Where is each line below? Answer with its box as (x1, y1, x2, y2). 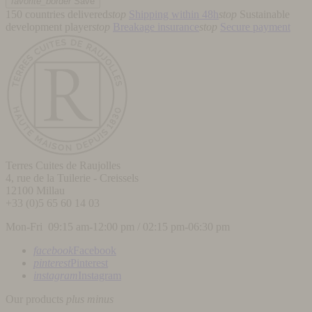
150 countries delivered (6, 8, 108, 21)
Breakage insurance (113, 21, 199, 33)
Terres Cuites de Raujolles (6, 159, 120, 172)
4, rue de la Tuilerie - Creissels (6, 172, 139, 185)
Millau (36, 185, 65, 197)
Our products (6, 293, 63, 306)
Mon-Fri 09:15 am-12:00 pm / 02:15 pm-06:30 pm (6, 221, 230, 233)
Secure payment (220, 21, 290, 33)
